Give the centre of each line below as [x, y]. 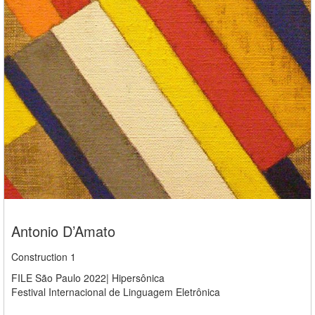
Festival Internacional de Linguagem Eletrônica [116, 292]
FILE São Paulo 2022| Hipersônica [88, 278]
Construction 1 [44, 257]
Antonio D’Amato [63, 231]
